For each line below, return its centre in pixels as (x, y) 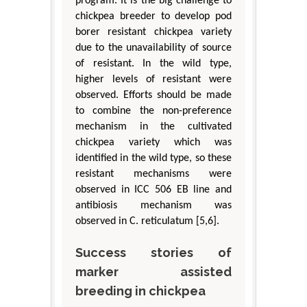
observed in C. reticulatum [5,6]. (147, 221)
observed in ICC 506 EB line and (153, 189)
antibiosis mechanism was (153, 205)
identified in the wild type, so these (153, 158)
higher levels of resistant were (153, 79)
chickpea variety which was (153, 142)
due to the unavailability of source (153, 48)
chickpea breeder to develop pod (153, 16)
